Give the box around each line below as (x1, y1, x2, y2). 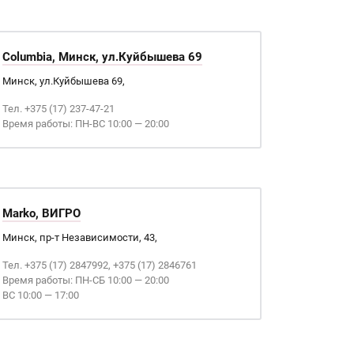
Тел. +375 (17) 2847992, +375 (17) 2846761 (2, 259, 197, 271)
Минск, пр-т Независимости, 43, (2, 232, 157, 243)
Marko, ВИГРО (2, 206, 81, 220)
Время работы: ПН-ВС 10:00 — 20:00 (2, 118, 169, 130)
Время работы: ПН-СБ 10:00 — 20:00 (2, 274, 169, 286)
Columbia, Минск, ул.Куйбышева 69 (2, 50, 202, 64)
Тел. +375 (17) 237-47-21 (2, 103, 115, 115)
